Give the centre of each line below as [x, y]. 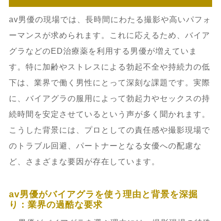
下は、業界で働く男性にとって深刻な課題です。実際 [109, 82]
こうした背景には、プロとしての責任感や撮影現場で [109, 130]
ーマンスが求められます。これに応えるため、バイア [109, 35]
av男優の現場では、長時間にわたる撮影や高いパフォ [110, 19]
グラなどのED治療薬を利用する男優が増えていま [103, 51]
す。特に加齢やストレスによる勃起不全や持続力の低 [109, 67]
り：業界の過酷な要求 [55, 204]
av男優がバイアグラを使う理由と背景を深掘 [103, 194]
